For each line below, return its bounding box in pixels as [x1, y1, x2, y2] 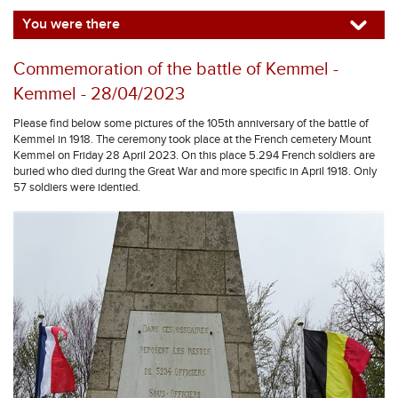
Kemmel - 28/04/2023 [13, 84, 185, 105]
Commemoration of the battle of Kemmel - [13, 59, 338, 80]
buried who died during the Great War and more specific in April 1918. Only [13, 164, 377, 179]
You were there [22, 16, 120, 33]
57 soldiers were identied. [13, 180, 140, 195]
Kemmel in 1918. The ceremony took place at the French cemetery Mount [13, 132, 371, 147]
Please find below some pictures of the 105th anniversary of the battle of [13, 116, 369, 131]
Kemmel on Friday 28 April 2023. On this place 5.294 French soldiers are [13, 148, 375, 163]
